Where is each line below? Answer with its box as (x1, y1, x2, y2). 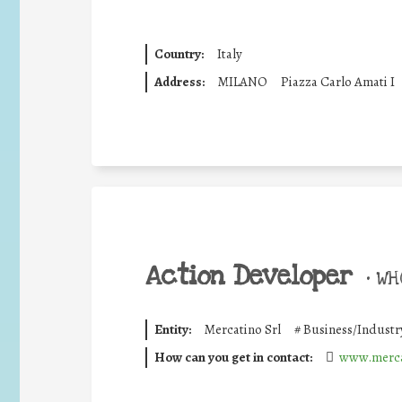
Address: (153, 72, 205, 91)
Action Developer (145, 259, 353, 293)
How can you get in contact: (153, 347, 312, 366)
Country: (153, 45, 204, 63)
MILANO (217, 72, 267, 91)
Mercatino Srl (204, 320, 281, 338)
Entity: (153, 320, 191, 338)
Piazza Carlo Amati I (280, 72, 395, 91)
